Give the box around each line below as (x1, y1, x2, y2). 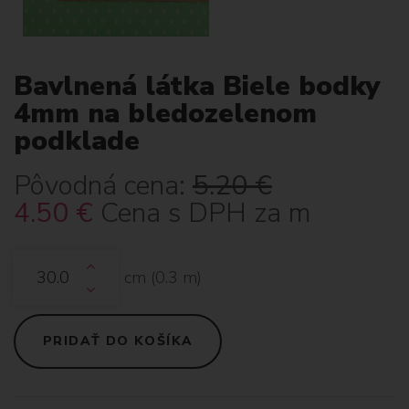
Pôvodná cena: (14, 166, 185, 204)
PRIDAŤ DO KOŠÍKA (43, 331, 194, 350)
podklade (14, 122, 140, 160)
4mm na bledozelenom (14, 95, 317, 132)
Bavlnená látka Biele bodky (14, 68, 380, 105)
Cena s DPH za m (100, 194, 311, 232)
